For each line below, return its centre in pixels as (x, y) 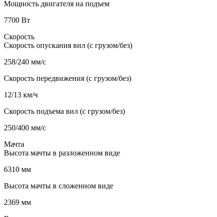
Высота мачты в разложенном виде (62, 153)
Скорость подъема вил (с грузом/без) (64, 111)
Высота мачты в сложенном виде (59, 186)
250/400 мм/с (25, 127)
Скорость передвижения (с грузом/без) (68, 78)
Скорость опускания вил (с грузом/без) (68, 45)
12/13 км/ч (21, 94)
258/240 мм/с (25, 62)
